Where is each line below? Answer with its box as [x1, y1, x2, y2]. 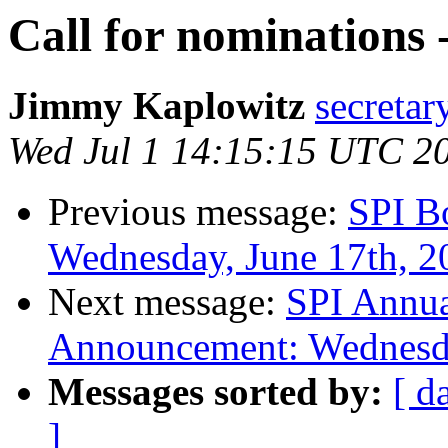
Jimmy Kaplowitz [8, 84, 305, 128]
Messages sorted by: [48, 370, 383, 414]
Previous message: [48, 190, 348, 234]
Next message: [48, 280, 286, 324]
